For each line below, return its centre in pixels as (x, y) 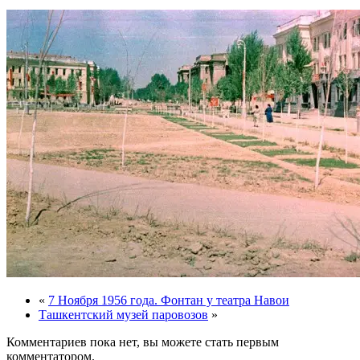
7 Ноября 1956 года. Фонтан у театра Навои (169, 300)
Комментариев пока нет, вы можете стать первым (143, 342)
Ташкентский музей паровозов (123, 314)
